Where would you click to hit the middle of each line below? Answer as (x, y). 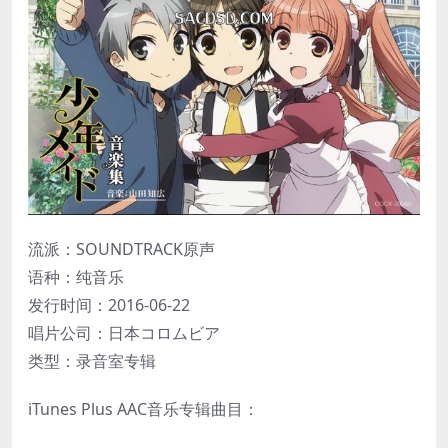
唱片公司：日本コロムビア (124, 332)
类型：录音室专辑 (92, 360)
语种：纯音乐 (76, 276)
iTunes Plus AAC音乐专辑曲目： (143, 408)
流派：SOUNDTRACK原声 (121, 248)
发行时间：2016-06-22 (109, 304)
